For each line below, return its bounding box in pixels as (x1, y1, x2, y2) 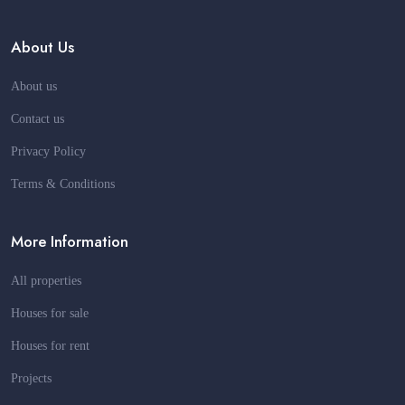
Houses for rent (11, 339, 89, 353)
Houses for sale (11, 306, 89, 320)
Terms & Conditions (11, 177, 115, 191)
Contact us (11, 112, 64, 126)
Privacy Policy (11, 145, 86, 158)
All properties (11, 274, 81, 287)
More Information (11, 231, 128, 252)
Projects (11, 372, 52, 385)
